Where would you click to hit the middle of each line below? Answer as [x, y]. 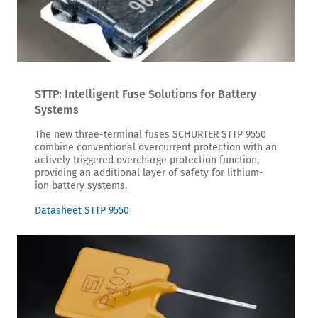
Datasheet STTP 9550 [82, 210]
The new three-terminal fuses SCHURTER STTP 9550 [150, 134]
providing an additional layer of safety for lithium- [149, 172]
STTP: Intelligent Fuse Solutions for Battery [146, 94]
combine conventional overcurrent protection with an [156, 147]
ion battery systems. [81, 185]
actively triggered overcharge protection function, [147, 160]
